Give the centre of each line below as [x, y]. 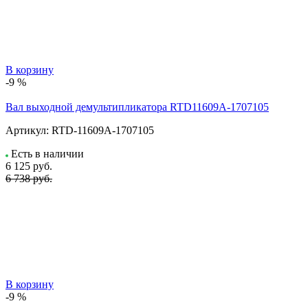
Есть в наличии [47, 153]
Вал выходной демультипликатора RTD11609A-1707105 [137, 107]
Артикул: [27, 130]
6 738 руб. [29, 178]
